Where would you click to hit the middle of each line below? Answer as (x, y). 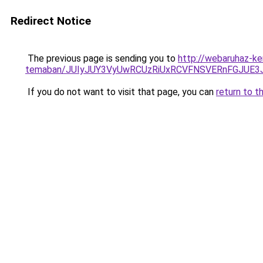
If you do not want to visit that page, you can (121, 92)
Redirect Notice (51, 21)
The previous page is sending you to (102, 58)
